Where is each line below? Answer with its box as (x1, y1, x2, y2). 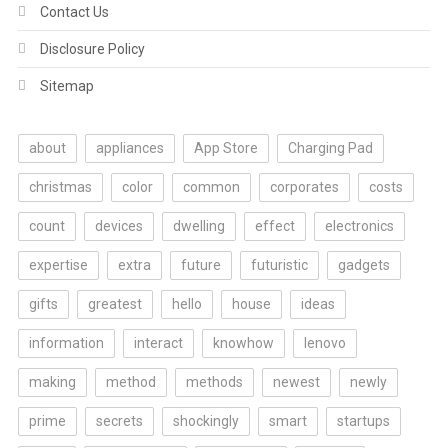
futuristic (250, 257, 308, 274)
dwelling (172, 218, 225, 235)
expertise (28, 257, 88, 274)
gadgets (337, 257, 390, 274)
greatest (87, 296, 142, 313)
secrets (95, 413, 143, 430)
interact (133, 335, 183, 352)
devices (94, 218, 143, 235)
